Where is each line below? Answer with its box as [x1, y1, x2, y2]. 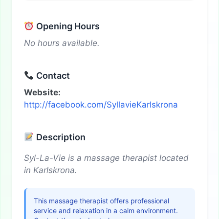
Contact [34, 70, 70, 81]
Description [34, 132, 86, 143]
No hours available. [24, 38, 100, 48]
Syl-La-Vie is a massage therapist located [24, 153, 189, 163]
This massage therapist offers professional [34, 197, 169, 205]
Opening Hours [34, 21, 100, 32]
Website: [24, 88, 61, 98]
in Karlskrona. [24, 165, 77, 175]
